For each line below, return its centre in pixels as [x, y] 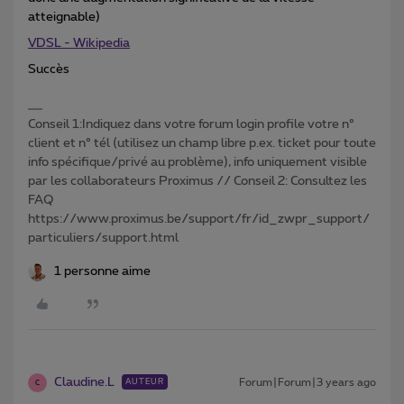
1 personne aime [102, 272]
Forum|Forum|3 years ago [308, 383]
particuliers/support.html [103, 239]
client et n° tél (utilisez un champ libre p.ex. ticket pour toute [202, 144]
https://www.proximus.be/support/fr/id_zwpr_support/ [199, 220]
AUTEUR [145, 382]
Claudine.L [84, 383]
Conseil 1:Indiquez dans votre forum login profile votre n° [191, 125]
